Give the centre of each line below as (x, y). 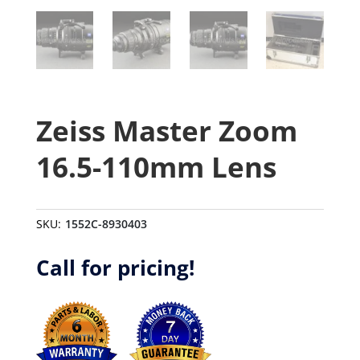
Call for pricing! (115, 267)
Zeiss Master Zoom (166, 130)
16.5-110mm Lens (156, 166)
